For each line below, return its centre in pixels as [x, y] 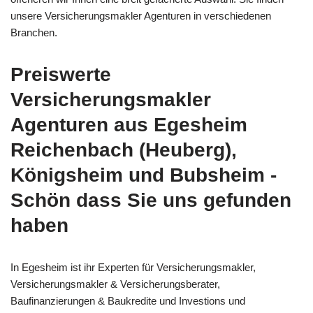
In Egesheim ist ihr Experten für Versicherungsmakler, [133, 267]
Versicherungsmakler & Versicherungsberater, [115, 284]
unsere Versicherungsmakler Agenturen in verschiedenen [141, 15]
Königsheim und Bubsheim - [144, 175]
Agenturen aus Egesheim [129, 124]
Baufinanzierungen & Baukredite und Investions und [128, 300]
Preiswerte [61, 74]
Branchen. [34, 32]
